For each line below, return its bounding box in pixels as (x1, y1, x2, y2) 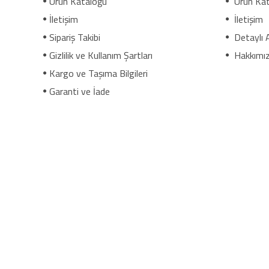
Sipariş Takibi (49, 30, 100, 44)
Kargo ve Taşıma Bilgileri (49, 66, 148, 80)
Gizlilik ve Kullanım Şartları (49, 48, 153, 62)
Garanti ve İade (49, 84, 110, 98)
